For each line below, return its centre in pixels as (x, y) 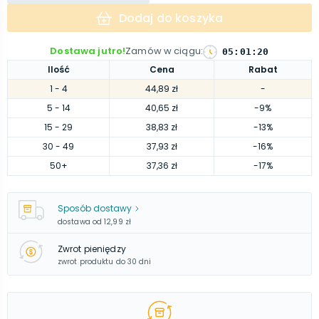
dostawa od (80, 222)
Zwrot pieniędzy (92, 249)
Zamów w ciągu (163, 51)
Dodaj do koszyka (171, 18)
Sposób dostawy (95, 208)
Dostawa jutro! (88, 51)
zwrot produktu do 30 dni (105, 261)
